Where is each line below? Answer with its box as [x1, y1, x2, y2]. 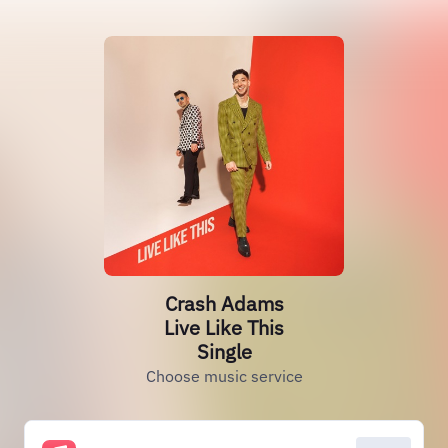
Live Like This [164, 314, 284, 341]
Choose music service [145, 366, 303, 386]
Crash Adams [164, 290, 284, 317]
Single [196, 338, 252, 365]
